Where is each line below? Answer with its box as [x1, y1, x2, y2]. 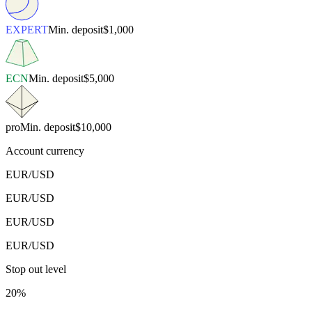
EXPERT [6, 24, 48, 36]
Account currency [6, 145, 84, 157]
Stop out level [6, 263, 66, 276]
